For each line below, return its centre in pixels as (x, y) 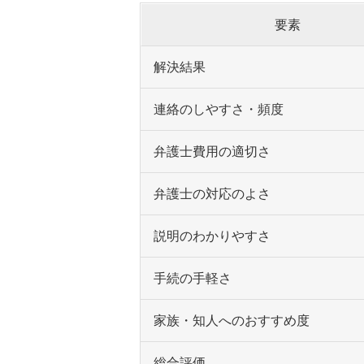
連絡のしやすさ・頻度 (219, 110)
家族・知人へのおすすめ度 (232, 321)
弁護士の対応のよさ (212, 194)
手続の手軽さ (193, 279)
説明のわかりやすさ (212, 236)
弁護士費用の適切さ (212, 152)
